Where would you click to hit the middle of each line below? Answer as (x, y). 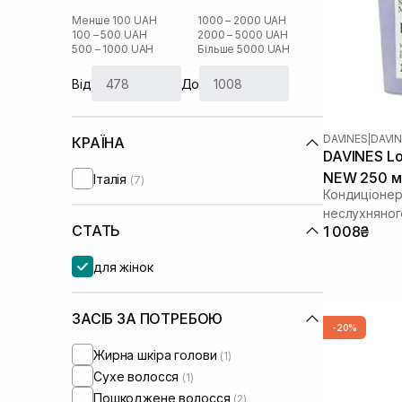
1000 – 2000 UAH (242, 20)
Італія (112, 179)
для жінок (123, 267)
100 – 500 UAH (109, 35)
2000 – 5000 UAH (243, 35)
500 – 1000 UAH (113, 49)
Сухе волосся (138, 376)
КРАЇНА (99, 143)
